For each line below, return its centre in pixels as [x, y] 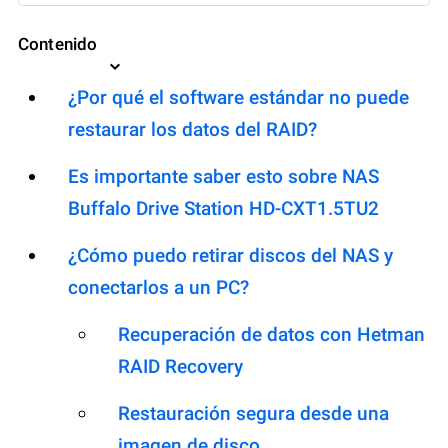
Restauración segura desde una [253, 414]
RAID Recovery [180, 367]
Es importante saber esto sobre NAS [223, 177]
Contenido [58, 44]
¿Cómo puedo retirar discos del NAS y [230, 256]
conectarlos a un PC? [158, 288]
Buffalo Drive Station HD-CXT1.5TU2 [223, 209]
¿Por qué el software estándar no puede [238, 98]
